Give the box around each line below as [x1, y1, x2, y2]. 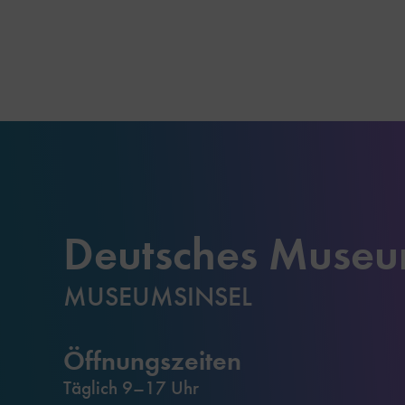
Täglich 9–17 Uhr [63, 375, 199, 400]
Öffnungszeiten [63, 343, 241, 377]
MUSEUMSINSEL [63, 279, 252, 313]
